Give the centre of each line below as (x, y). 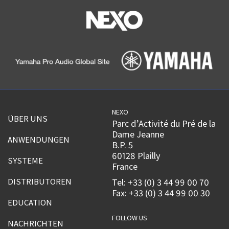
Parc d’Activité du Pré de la (164, 124)
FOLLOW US (130, 218)
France (125, 167)
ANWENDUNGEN (39, 140)
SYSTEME (25, 161)
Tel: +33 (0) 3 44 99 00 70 (161, 182)
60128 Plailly (136, 156)
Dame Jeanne (138, 134)
